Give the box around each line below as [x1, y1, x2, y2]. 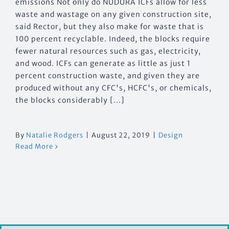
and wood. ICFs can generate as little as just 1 [15, 59, 191, 68]
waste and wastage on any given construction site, [15, 10, 212, 19]
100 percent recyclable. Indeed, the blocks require [15, 34, 210, 44]
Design [158, 131, 183, 140]
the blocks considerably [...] [15, 96, 125, 105]
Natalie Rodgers [26, 131, 83, 140]
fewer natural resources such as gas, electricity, [15, 47, 201, 56]
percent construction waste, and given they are [15, 71, 200, 81]
